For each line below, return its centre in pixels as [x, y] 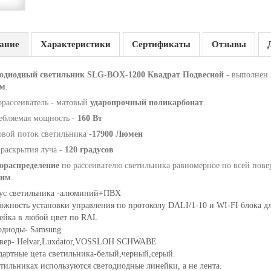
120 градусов [88, 150]
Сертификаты [161, 44]
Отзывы [229, 44]
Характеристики [75, 44]
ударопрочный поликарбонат [146, 103]
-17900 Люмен [116, 134]
